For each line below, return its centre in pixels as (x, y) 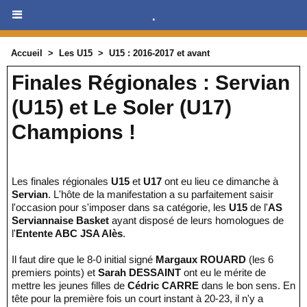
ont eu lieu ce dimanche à (220, 181)
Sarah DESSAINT (139, 272)
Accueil (27, 53)
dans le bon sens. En (247, 285)
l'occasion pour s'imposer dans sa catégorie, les (120, 207)
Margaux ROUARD (201, 259)
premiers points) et (55, 272)
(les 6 (260, 259)
